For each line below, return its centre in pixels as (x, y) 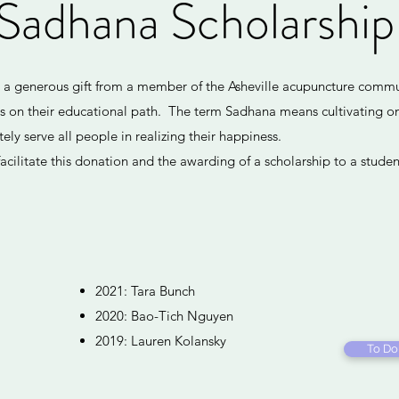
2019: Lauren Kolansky (161, 341)
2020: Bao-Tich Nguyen (166, 316)
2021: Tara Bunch (145, 291)
